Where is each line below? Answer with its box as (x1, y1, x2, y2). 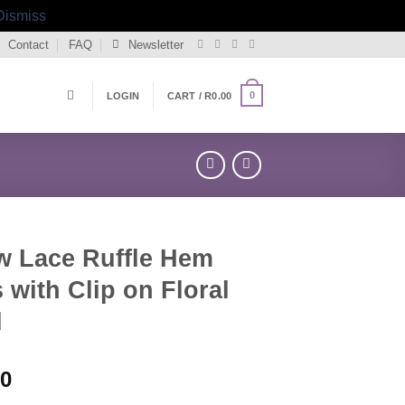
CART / (166, 89, 205, 101)
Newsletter (128, 37, 184, 52)
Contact (7, 37, 49, 52)
